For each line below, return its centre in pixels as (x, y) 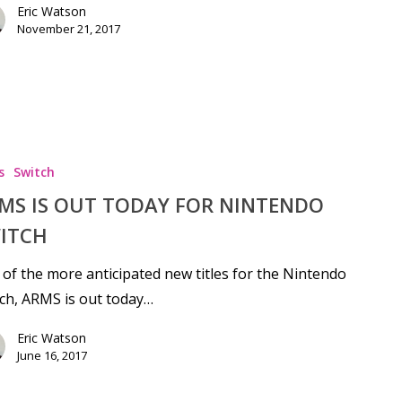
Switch (34, 171)
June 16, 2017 (52, 355)
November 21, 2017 (68, 28)
